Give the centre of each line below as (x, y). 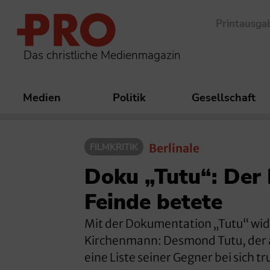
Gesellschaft (224, 98)
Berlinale (174, 149)
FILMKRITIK (114, 147)
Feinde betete (153, 202)
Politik (129, 98)
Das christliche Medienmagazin (102, 55)
